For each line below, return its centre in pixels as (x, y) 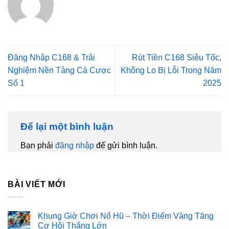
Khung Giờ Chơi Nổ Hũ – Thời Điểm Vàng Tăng (126, 216)
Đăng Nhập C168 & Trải (51, 58)
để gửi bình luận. (126, 146)
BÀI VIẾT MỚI (37, 185)
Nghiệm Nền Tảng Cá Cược (59, 71)
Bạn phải (38, 146)
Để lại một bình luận (68, 126)
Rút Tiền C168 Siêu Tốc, (177, 58)
